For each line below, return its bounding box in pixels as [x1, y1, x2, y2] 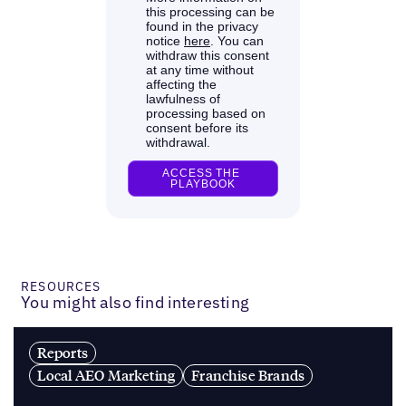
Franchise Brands [191, 366, 305, 385]
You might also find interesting [21, 292, 249, 314]
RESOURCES [21, 278, 101, 295]
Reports [36, 343, 89, 362]
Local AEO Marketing [36, 366, 176, 385]
